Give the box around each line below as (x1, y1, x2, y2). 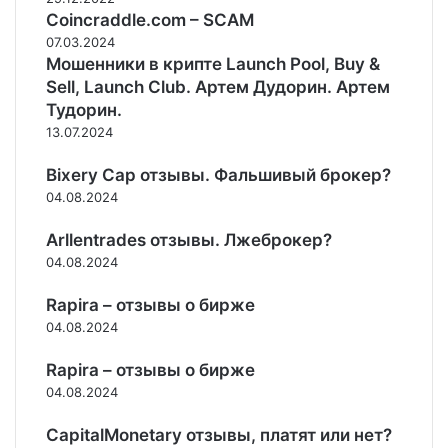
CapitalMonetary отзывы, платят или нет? (46, 425, 392, 445)
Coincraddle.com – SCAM (46, 10, 254, 30)
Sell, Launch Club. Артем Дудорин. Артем (46, 77, 390, 97)
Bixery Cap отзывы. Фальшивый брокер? (46, 165, 391, 185)
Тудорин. (46, 100, 122, 120)
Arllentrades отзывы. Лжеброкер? (46, 230, 332, 250)
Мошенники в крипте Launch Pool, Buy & (46, 54, 380, 74)
